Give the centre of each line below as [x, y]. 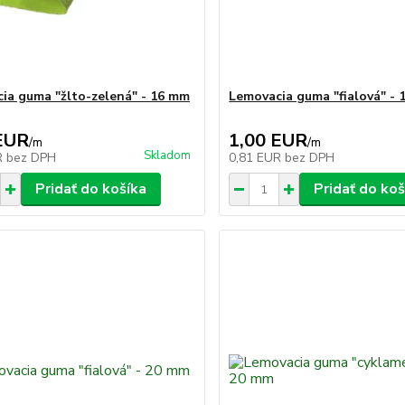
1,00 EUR [268, 141]
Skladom [168, 155]
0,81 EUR [257, 158]
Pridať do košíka [90, 189]
